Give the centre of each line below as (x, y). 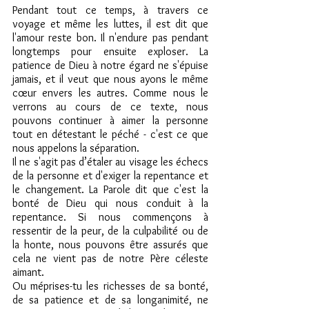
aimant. (30, 272)
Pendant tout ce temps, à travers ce (110, 10)
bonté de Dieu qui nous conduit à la (110, 203)
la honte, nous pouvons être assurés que (110, 245)
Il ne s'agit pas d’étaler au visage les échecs (110, 162)
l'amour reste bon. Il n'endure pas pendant (110, 38)
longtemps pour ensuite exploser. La (110, 51)
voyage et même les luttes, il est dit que (110, 24)
